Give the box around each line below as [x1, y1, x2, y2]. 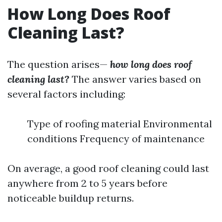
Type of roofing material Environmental [27, 117, 212, 130]
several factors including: [7, 88, 125, 100]
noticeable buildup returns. [7, 192, 134, 204]
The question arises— [7, 58, 108, 70]
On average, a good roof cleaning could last [7, 162, 209, 174]
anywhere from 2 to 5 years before [7, 177, 167, 189]
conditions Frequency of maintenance [27, 132, 205, 145]
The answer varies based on [69, 73, 201, 85]
